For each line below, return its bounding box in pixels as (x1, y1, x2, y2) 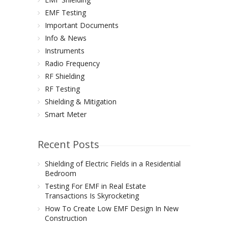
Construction (45, 213, 87, 223)
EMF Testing (45, 8, 86, 17)
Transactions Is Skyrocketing (45, 191, 139, 201)
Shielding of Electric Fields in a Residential (45, 159, 181, 168)
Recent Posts (38, 137, 99, 151)
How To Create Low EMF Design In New (45, 204, 179, 213)
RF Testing (45, 84, 80, 94)
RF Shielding (45, 71, 84, 81)
